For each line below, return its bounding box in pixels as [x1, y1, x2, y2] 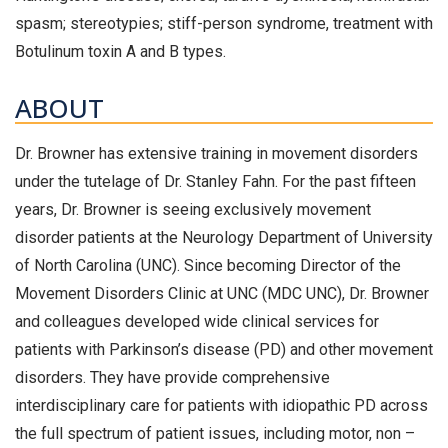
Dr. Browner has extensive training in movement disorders [15, 144, 418, 163]
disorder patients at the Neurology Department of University [15, 228, 433, 247]
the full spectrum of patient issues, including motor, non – [15, 424, 415, 443]
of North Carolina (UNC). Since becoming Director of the [15, 256, 401, 275]
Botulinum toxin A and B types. [15, 42, 226, 62]
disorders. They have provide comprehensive [15, 368, 330, 387]
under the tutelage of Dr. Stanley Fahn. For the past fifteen [15, 172, 416, 191]
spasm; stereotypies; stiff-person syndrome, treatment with [15, 14, 433, 34]
